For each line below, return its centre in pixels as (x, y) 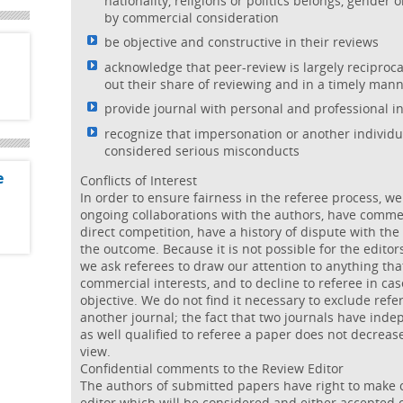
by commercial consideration (191, 17)
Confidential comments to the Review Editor (212, 368)
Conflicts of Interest (139, 180)
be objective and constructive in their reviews (241, 42)
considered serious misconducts (201, 150)
